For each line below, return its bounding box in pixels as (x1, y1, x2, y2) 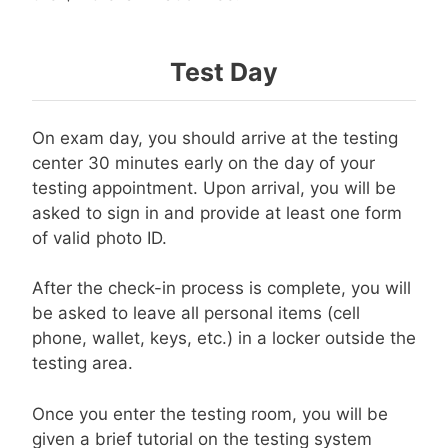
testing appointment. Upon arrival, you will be (32, 177, 396, 198)
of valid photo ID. (32, 227, 167, 248)
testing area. (32, 353, 133, 374)
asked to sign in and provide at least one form (32, 202, 402, 223)
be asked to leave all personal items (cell (32, 303, 360, 324)
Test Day (170, 57, 278, 88)
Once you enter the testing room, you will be (32, 403, 388, 424)
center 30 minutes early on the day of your (32, 152, 375, 173)
